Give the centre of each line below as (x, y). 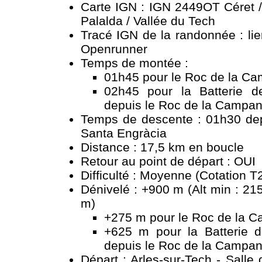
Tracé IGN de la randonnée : (164, 35)
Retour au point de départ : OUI (168, 161)
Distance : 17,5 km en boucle (162, 147)
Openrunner (114, 49)
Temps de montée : (135, 63)
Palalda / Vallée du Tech (148, 21)
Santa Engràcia (124, 133)
